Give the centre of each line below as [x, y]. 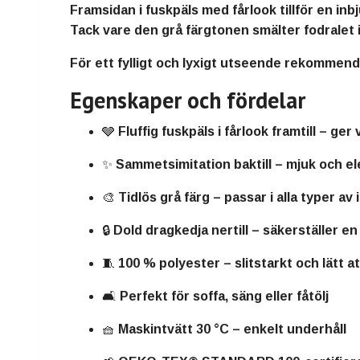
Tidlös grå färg [164, 198]
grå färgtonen [205, 31]
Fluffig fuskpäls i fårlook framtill [217, 132]
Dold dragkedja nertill [181, 231]
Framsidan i [108, 10]
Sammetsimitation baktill [194, 165]
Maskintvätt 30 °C [174, 329]
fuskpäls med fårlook [211, 10]
